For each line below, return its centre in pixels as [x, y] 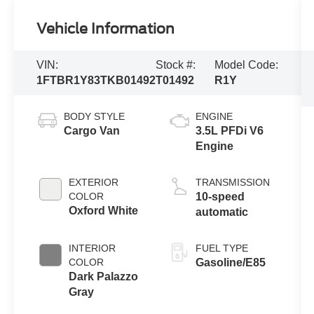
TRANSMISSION [232, 183]
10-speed [220, 197]
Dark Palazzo [104, 277]
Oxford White [104, 211]
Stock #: [176, 65]
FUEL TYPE [221, 248]
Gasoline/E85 [230, 263]
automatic [221, 212]
